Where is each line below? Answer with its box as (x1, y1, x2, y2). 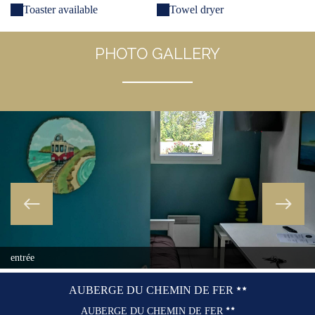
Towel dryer (169, 4, 224, 15)
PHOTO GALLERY (95, 44, 220, 63)
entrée (11, 252, 34, 263)
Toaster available (23, 4, 98, 15)
